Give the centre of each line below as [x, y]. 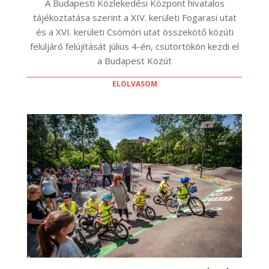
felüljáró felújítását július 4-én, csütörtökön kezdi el [134, 47]
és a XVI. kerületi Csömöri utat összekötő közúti [134, 32]
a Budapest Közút [134, 61]
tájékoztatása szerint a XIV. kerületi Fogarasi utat [134, 18]
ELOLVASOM [134, 84]
